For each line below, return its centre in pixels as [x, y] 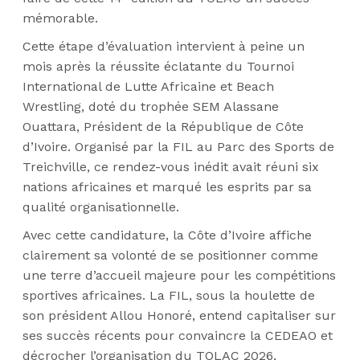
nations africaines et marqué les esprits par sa [167, 187]
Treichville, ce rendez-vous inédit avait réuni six [171, 167]
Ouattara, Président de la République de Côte [163, 127]
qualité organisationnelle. [101, 207]
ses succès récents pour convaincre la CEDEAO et [178, 335]
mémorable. [60, 18]
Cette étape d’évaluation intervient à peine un [164, 46]
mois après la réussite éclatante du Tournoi [158, 66]
